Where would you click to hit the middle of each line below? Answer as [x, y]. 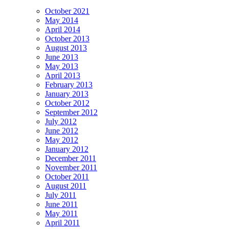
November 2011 [71, 168]
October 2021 [67, 11]
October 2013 [67, 39]
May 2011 [61, 214]
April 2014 [63, 30]
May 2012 [62, 140]
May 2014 [62, 20]
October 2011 [67, 177]
